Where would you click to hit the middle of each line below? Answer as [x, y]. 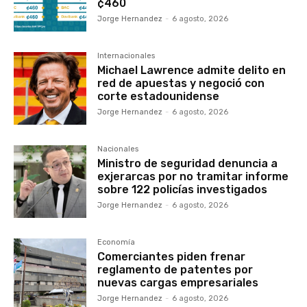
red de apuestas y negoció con [181, 83]
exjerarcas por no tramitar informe [193, 176]
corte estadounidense [159, 96]
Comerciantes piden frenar [172, 257]
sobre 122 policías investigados [183, 189]
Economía [116, 243]
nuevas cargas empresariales [178, 283]
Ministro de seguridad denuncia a [188, 163]
